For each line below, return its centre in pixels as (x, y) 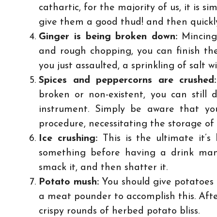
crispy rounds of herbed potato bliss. (119, 211)
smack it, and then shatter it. (103, 168)
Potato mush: (69, 182)
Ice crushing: (71, 139)
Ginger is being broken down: (108, 37)
